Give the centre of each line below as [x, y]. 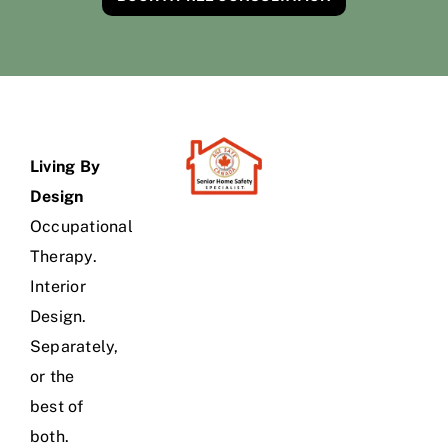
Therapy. [63, 257]
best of [57, 407]
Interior [58, 287]
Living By [65, 167]
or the [52, 377]
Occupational [81, 227]
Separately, [74, 347]
